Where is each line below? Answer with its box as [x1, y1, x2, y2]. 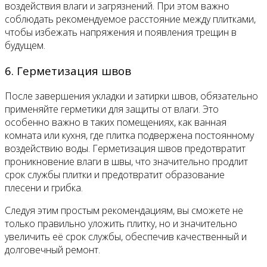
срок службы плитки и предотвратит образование [5, 167, 225, 181]
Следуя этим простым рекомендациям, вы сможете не [5, 203, 243, 217]
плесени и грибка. [5, 181, 83, 194]
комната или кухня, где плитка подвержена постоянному [5, 128, 254, 142]
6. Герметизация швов [5, 63, 131, 78]
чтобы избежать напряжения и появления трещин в [5, 26, 237, 39]
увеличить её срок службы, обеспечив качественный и [5, 229, 247, 243]
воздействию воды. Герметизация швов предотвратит [5, 141, 246, 155]
